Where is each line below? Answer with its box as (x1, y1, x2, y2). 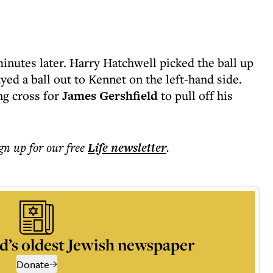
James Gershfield (62, 87, 158, 104)
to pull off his (158, 87, 233, 104)
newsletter (108, 139, 166, 156)
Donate (16, 257, 49, 272)
